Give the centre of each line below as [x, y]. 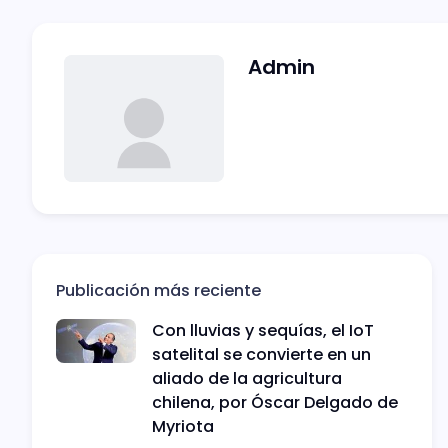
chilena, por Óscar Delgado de [275, 402]
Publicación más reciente [158, 290]
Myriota [183, 426]
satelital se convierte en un [261, 354]
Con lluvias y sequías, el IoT [263, 330]
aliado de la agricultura [247, 378]
